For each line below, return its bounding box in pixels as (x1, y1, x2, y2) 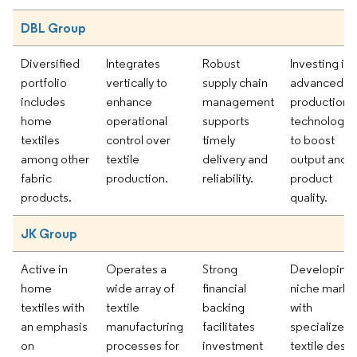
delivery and (202, 151, 268, 167)
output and (290, 151, 347, 167)
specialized (290, 318, 351, 334)
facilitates (202, 318, 255, 334)
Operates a (106, 261, 167, 277)
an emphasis (21, 318, 88, 334)
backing (202, 299, 245, 315)
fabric (21, 170, 52, 186)
